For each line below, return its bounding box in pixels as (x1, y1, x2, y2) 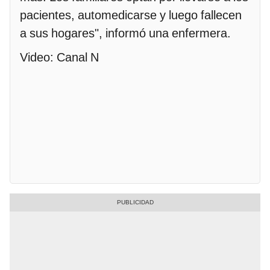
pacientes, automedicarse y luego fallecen (20, 7, 242, 22)
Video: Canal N (20, 49, 99, 64)
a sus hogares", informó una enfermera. (20, 25, 231, 40)
